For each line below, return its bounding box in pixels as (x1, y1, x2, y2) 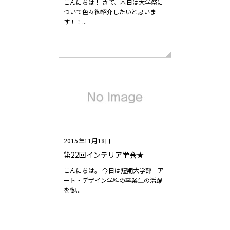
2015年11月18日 (64, 136, 111, 145)
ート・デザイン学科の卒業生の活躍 (64, 175, 162, 184)
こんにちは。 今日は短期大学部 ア (64, 165, 164, 175)
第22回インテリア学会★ (64, 149, 144, 160)
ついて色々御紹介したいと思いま (64, 7, 156, 16)
